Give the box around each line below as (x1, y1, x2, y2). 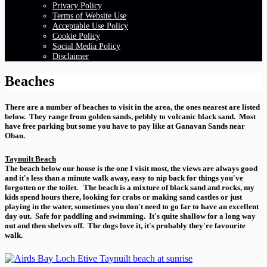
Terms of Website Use (52, 11, 126, 21)
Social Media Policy (52, 41, 120, 51)
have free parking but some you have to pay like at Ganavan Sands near (5, 122, 245, 131)
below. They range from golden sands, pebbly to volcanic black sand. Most (5, 112, 256, 122)
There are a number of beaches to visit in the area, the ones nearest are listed (5, 103, 260, 112)
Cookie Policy (52, 31, 100, 41)
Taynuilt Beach (5, 154, 56, 163)
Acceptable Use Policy (52, 21, 128, 31)
